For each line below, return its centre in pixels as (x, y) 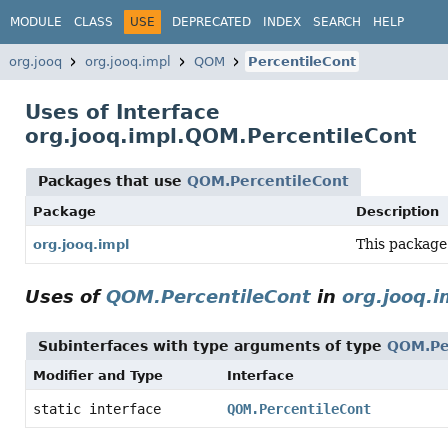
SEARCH (337, 21)
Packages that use (112, 181)
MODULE (36, 21)
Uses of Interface (122, 112)
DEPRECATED (211, 21)
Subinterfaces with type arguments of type (212, 346)
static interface (101, 409)
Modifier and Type (98, 375)
